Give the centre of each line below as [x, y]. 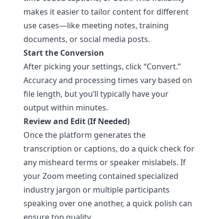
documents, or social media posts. [87, 39]
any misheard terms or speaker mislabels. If [105, 162]
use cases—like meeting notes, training [96, 25]
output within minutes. [66, 108]
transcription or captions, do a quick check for [109, 149]
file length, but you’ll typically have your [96, 94]
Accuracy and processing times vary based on [108, 80]
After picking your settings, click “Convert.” [102, 66]
